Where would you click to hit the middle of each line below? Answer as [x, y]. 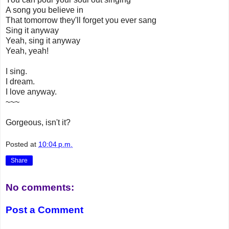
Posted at [22, 144]
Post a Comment [44, 210]
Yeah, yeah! [27, 51]
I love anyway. [31, 91]
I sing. [16, 71]
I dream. [20, 81]
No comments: [40, 188]
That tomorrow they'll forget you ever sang [81, 20]
